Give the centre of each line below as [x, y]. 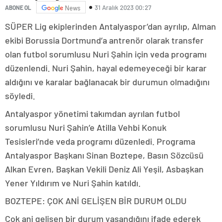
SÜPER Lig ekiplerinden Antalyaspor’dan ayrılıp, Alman [111, 27]
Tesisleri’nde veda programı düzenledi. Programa [100, 141]
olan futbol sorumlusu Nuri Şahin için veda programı [106, 54]
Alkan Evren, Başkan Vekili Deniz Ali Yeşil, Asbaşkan [104, 169]
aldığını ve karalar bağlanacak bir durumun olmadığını [107, 82]
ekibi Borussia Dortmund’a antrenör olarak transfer [104, 40]
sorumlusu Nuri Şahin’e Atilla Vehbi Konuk [86, 128]
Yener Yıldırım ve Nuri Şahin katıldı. [73, 183]
